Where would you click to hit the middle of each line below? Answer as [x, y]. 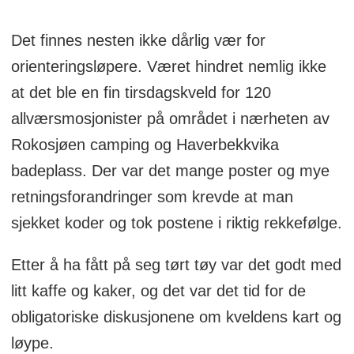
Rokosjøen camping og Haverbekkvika [145, 144]
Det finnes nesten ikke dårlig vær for [138, 40]
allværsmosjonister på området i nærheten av [170, 118]
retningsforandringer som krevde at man [152, 196]
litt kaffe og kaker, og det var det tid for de [158, 290]
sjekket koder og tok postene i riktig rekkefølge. [176, 222]
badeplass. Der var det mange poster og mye [172, 170]
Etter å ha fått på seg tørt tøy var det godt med [176, 264]
